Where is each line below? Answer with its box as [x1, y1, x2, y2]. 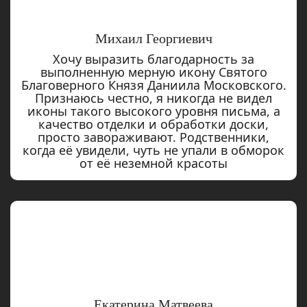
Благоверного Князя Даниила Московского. [21, 77, 286, 94]
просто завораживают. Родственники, [38, 129, 269, 146]
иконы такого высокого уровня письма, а [27, 103, 280, 120]
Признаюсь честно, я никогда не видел [35, 90, 272, 107]
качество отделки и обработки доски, [38, 116, 269, 133]
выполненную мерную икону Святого [40, 64, 267, 81]
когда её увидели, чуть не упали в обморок [23, 142, 284, 159]
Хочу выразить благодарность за [53, 51, 254, 68]
